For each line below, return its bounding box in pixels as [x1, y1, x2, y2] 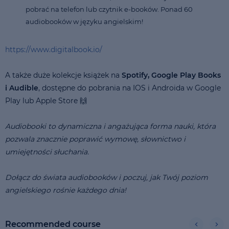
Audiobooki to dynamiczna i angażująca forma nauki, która [5, 121, 216, 131]
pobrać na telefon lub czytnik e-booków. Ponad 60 [26, 5, 193, 13]
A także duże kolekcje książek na [5, 70, 120, 80]
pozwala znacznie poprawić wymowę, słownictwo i [5, 134, 186, 144]
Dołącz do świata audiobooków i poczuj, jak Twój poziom [5, 172, 208, 182]
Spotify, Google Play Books [120, 70, 221, 80]
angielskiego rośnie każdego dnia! [5, 185, 126, 195]
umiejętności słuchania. [5, 147, 89, 156]
